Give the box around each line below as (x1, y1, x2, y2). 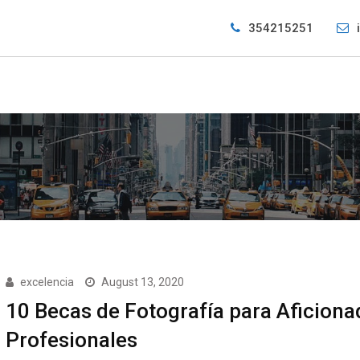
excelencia (19, 276, 74, 288)
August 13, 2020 (100, 276, 184, 288)
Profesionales (5, 328, 137, 352)
